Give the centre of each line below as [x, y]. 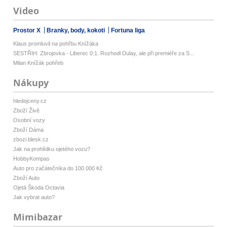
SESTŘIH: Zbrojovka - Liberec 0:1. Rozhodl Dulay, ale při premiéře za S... [104, 53]
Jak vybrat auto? [34, 197]
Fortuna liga [128, 31]
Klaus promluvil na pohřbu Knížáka [56, 44]
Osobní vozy [29, 120]
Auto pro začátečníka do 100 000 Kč [58, 168]
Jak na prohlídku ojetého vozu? [52, 149]
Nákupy [31, 83]
